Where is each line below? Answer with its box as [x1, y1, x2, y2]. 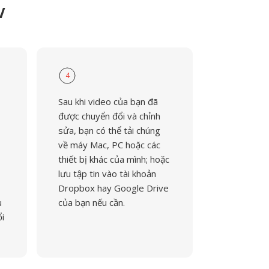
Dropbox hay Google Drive [58, 182, 169, 194]
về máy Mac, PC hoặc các [58, 139, 160, 151]
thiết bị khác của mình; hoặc [58, 153, 169, 165]
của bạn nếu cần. [58, 196, 125, 208]
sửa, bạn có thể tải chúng [58, 124, 160, 136]
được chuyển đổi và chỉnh [58, 110, 160, 122]
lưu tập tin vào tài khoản [58, 168, 156, 180]
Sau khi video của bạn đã [58, 95, 158, 107]
